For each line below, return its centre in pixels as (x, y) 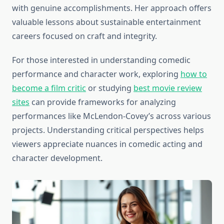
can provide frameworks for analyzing (103, 102)
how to (194, 74)
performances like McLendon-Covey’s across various (111, 116)
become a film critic (49, 88)
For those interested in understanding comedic (101, 60)
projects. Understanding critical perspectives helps (108, 130)
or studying (110, 88)
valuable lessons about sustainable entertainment (106, 22)
